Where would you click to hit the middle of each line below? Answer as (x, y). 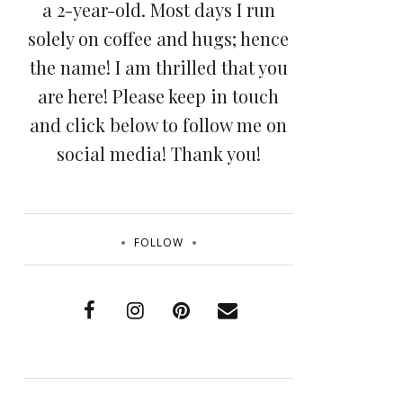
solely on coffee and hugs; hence (158, 38)
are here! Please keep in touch (158, 96)
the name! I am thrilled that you (158, 67)
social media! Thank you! (158, 153)
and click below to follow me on (158, 125)
